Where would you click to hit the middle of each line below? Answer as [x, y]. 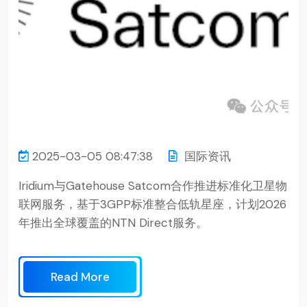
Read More [80, 277]
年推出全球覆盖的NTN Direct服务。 [113, 222]
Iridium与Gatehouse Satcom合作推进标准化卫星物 [153, 185]
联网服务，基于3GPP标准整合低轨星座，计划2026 [152, 204]
